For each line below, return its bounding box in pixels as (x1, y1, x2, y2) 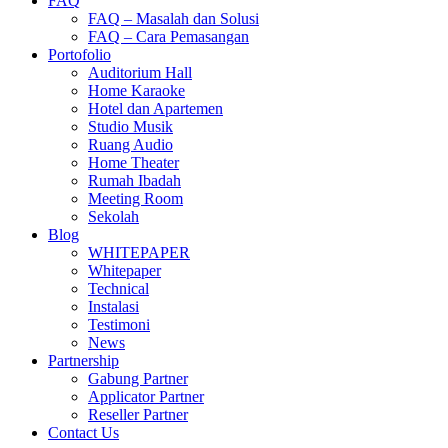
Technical (88, 280, 149, 297)
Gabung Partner (88, 370, 188, 387)
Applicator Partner (88, 388, 204, 405)
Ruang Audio (88, 136, 173, 153)
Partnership (48, 352, 119, 369)
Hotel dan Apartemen (88, 100, 223, 117)
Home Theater (88, 154, 179, 171)
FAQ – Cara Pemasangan (88, 28, 249, 45)
